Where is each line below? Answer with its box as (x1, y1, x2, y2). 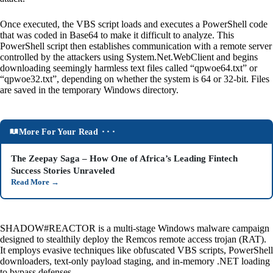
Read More (11, 178, 51, 187)
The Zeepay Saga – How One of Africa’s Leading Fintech (11, 154, 238, 164)
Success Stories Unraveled (11, 166, 115, 176)
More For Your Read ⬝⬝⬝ (18, 127, 116, 136)
